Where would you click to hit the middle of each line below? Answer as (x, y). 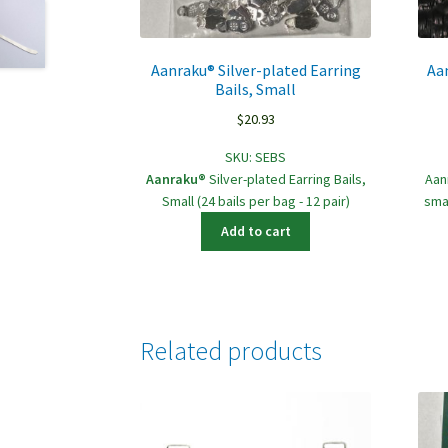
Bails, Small (256, 89)
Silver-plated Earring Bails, (285, 178)
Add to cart (255, 231)
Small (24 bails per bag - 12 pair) (255, 200)
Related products (231, 350)
